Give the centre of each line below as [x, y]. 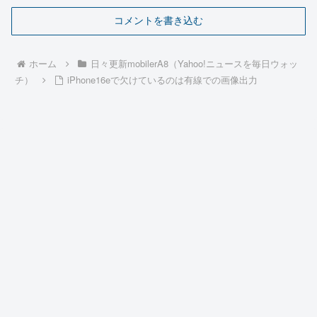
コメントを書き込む [158, 20]
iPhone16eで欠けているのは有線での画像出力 [162, 80]
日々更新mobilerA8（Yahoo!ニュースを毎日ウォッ [194, 64]
